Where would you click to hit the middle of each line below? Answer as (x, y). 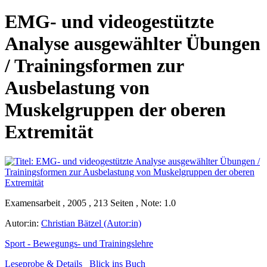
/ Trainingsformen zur (94, 66)
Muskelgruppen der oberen (115, 110)
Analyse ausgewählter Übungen (133, 44)
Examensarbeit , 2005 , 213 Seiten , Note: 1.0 (90, 203)
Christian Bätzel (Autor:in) (91, 223)
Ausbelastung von (77, 88)
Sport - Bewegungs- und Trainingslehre (79, 243)
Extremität (49, 132)
